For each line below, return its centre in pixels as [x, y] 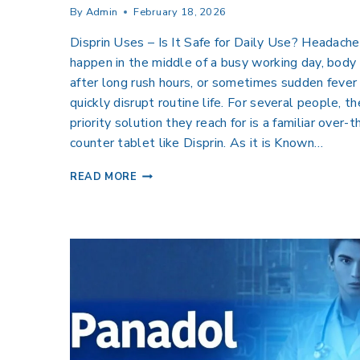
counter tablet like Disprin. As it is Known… [197, 143]
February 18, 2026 [180, 12]
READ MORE [104, 177]
